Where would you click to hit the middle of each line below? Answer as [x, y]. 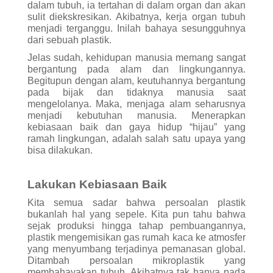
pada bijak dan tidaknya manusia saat [136, 92]
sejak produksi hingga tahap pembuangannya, [136, 225]
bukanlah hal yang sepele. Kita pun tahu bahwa [136, 214]
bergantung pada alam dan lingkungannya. [136, 69]
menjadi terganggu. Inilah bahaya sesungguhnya [136, 28]
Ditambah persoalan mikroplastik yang [136, 260]
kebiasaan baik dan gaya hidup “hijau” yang [136, 127]
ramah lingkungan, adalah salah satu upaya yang [136, 138]
